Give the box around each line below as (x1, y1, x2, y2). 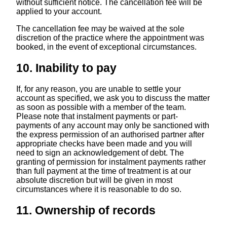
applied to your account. (16, 7, 102, 16)
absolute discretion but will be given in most (16, 176, 172, 185)
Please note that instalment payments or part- (16, 112, 178, 121)
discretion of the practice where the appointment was (16, 33, 204, 42)
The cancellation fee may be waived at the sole (16, 24, 184, 33)
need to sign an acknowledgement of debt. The (16, 148, 184, 158)
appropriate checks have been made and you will (16, 139, 192, 148)
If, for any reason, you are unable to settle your (16, 85, 181, 94)
